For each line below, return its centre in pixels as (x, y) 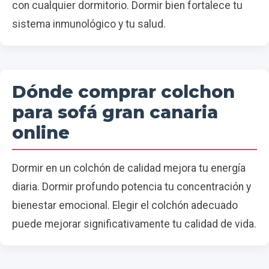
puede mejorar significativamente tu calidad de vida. (134, 224)
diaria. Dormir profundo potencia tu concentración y (131, 186)
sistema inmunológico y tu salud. (89, 24)
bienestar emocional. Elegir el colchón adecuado (125, 205)
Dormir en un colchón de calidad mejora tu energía (129, 168)
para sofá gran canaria (115, 112)
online (41, 132)
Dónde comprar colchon (123, 91)
